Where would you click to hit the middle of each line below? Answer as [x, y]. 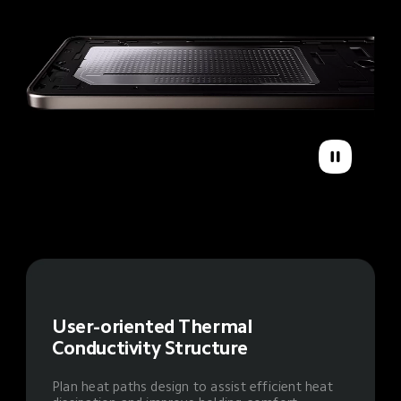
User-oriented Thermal [154, 326]
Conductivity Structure [150, 347]
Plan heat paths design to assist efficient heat [195, 387]
